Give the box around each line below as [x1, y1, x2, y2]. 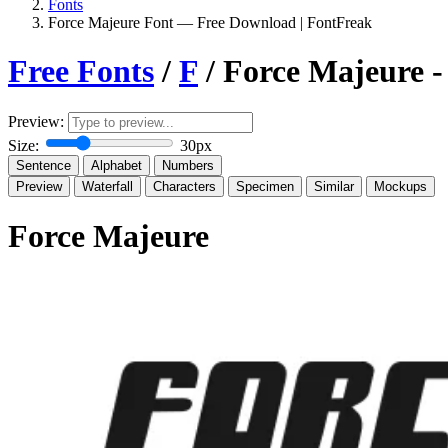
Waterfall [82, 178, 133, 194]
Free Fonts [8, 53, 154, 90]
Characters [153, 178, 216, 194]
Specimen [236, 178, 294, 194]
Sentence [16, 157, 71, 173]
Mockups [374, 178, 427, 194]
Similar [314, 178, 354, 194]
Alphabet [91, 157, 142, 173]
